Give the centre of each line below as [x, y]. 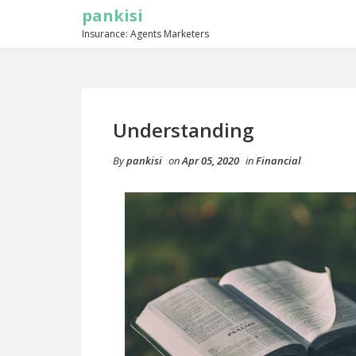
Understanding [183, 130]
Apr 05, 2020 [211, 161]
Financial [279, 161]
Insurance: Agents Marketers [145, 34]
